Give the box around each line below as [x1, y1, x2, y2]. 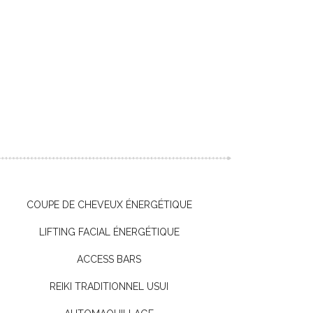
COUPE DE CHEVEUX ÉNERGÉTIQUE [26, 199, 192, 210]
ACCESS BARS [77, 254, 141, 265]
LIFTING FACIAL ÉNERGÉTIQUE [38, 226, 180, 238]
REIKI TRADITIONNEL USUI [50, 281, 168, 292]
